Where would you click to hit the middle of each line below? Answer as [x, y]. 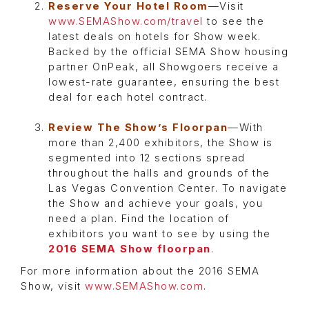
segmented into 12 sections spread [147, 158]
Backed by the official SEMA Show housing [168, 52]
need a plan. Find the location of [139, 219]
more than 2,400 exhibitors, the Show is [161, 143]
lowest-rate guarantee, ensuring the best [164, 82]
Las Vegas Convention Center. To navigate [168, 189]
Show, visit [53, 287]
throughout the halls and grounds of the [159, 173]
